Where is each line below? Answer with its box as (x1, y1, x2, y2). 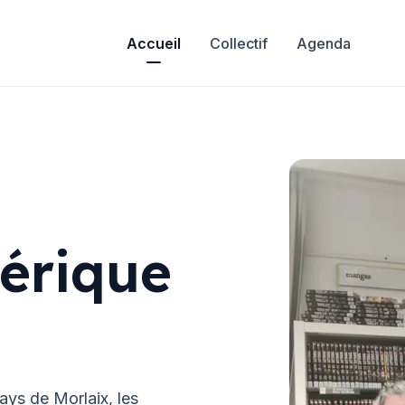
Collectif (209, 33, 268, 52)
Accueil (126, 33, 181, 52)
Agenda (296, 33, 351, 52)
